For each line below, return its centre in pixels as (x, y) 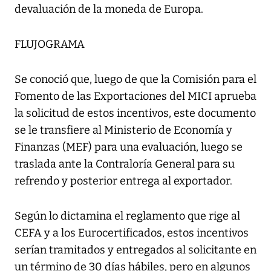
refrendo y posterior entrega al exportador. (123, 181)
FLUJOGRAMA (50, 44)
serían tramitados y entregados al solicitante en (135, 250)
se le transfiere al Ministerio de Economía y (123, 130)
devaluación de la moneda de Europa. (109, 9)
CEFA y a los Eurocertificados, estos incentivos (132, 233)
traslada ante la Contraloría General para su (125, 164)
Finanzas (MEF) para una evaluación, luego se (129, 147)
